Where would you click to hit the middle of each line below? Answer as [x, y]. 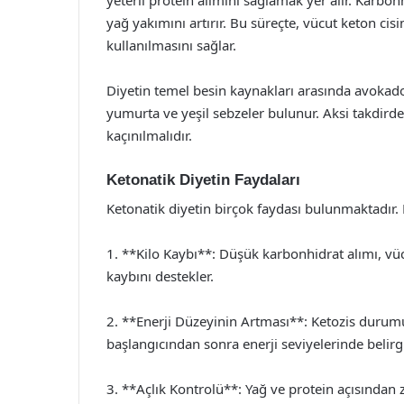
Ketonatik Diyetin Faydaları [203, 179]
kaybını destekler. [160, 276]
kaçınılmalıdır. [149, 135]
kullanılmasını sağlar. [171, 45]
